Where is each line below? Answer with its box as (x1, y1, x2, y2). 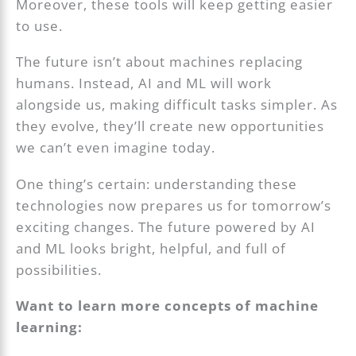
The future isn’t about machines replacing (16, 52, 304, 72)
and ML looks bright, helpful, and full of (16, 238, 287, 257)
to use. (16, 17, 64, 36)
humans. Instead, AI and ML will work (16, 74, 273, 93)
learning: (16, 317, 83, 336)
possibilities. (16, 260, 103, 279)
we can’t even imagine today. (16, 138, 216, 157)
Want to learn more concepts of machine (16, 296, 319, 315)
